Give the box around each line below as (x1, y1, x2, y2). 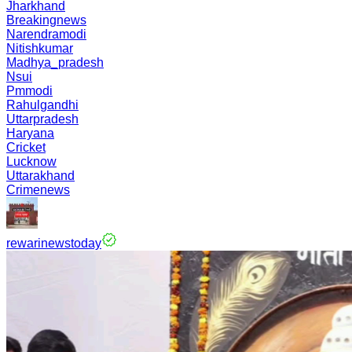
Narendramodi (6, 27, 86, 41)
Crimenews (6, 183, 70, 196)
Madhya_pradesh (6, 56, 104, 69)
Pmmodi (6, 84, 53, 97)
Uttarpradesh (6, 112, 79, 126)
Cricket (6, 141, 46, 154)
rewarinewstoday (6, 236, 101, 250)
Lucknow (6, 155, 57, 168)
